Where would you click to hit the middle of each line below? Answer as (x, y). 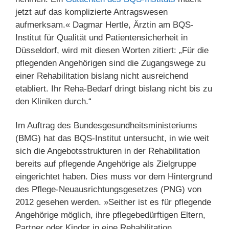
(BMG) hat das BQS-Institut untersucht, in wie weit (112, 139)
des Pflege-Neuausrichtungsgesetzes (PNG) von (108, 190)
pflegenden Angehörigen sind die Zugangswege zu (110, 63)
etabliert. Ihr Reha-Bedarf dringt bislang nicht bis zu (114, 88)
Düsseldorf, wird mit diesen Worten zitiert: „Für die (112, 50)
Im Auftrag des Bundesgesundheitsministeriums (106, 126)
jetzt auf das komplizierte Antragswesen (91, 12)
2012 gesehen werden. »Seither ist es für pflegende (113, 202)
